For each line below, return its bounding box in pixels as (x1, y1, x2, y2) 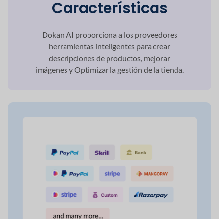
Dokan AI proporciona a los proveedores (42, 26, 177, 36)
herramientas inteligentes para (49, 38, 153, 47)
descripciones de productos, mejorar (49, 49, 170, 59)
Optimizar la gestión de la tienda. (74, 61, 184, 71)
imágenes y (35, 61, 74, 71)
